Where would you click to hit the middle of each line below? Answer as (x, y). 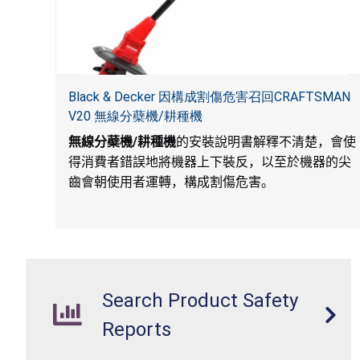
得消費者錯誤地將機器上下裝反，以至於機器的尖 (209, 162)
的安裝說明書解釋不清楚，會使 (266, 141)
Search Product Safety (200, 300)
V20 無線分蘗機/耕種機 (135, 116)
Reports (137, 329)
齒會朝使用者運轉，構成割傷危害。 (171, 182)
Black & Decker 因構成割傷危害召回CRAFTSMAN (209, 96)
